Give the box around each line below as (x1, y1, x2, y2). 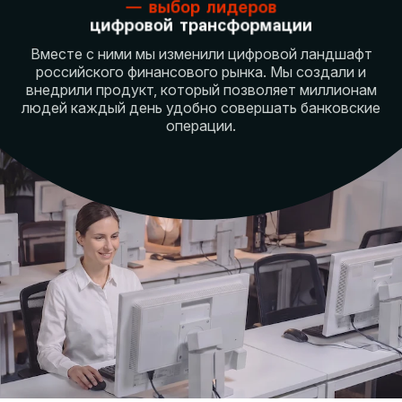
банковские (301, 99, 380, 117)
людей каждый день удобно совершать (22, 99, 301, 117)
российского (36, 63, 127, 81)
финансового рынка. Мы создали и (127, 63, 366, 81)
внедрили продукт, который (25, 81, 223, 99)
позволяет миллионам (223, 81, 377, 99)
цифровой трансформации (91, 14, 311, 36)
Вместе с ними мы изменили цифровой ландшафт (30, 45, 372, 63)
